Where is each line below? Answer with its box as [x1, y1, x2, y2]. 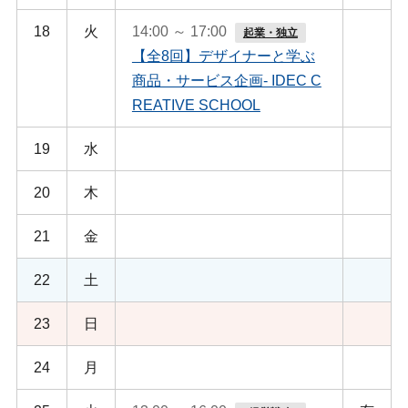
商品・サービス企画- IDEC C [131, 72, 321, 88]
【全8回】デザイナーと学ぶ [131, 47, 315, 64]
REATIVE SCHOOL [131, 97, 260, 113]
